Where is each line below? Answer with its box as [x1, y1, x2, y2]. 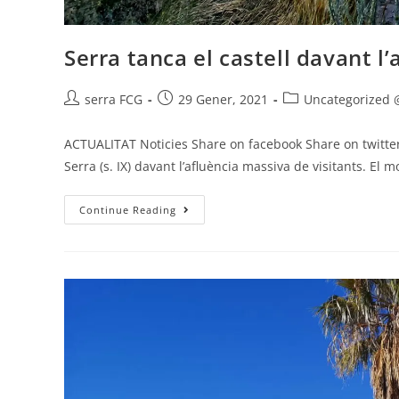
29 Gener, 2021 [178, 91, 268, 109]
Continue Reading [79, 203, 176, 217]
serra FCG [85, 91, 142, 109]
